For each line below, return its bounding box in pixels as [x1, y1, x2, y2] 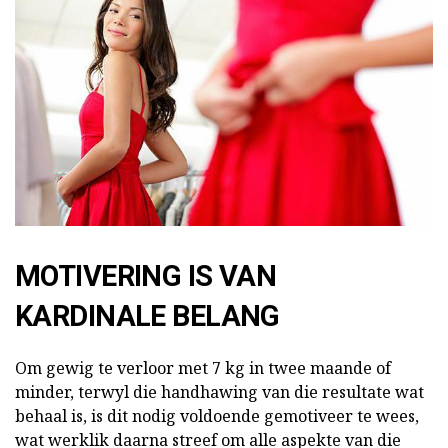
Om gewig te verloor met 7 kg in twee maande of [15, 357, 391, 380]
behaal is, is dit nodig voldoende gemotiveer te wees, [15, 405, 419, 428]
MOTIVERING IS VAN [15, 259, 277, 294]
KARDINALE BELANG [15, 299, 280, 334]
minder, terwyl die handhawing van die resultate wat [15, 381, 424, 404]
